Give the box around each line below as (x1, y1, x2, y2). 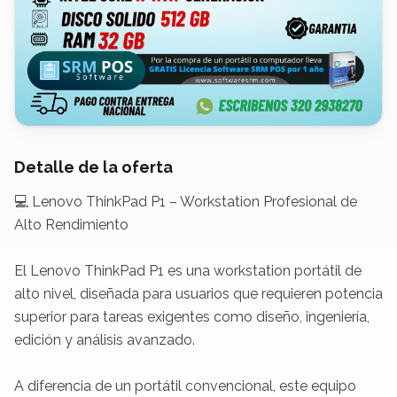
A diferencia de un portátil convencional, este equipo (14, 377, 356, 394)
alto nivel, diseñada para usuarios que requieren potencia (14, 284, 383, 302)
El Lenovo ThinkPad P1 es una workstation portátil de (14, 261, 362, 279)
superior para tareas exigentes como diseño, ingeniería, (14, 307, 370, 325)
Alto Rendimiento (14, 215, 128, 233)
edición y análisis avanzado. (14, 331, 195, 348)
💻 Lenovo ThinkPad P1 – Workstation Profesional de (14, 192, 357, 210)
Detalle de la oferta (14, 157, 173, 176)
